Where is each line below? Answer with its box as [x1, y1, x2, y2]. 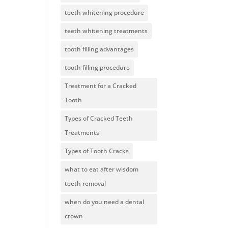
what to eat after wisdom [65, 165, 139, 174]
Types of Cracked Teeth [65, 114, 133, 123]
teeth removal [65, 179, 106, 188]
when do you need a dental [65, 197, 145, 206]
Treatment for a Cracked [65, 81, 137, 90]
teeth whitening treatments [65, 26, 148, 35]
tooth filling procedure [65, 63, 130, 72]
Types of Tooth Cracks [65, 147, 129, 155]
